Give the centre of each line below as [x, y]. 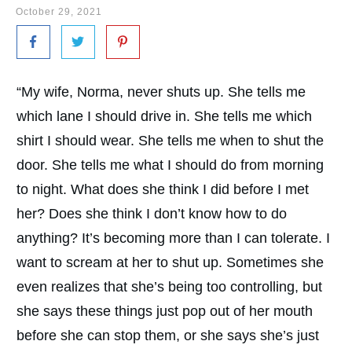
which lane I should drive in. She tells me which [164, 116]
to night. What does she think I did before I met [163, 189]
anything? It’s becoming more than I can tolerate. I [173, 238]
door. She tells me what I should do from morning [170, 165]
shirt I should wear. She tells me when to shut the [170, 140]
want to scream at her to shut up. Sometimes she [170, 262]
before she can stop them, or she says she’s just [168, 335]
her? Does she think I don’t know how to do [152, 213]
